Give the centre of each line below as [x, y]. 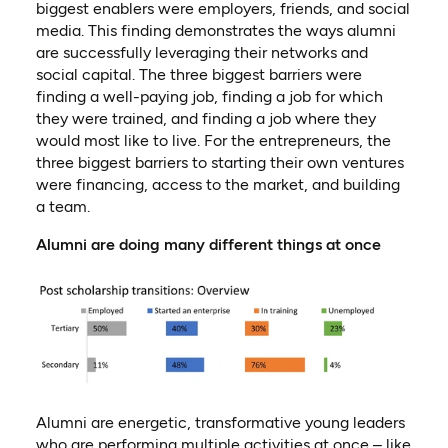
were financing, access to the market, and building [217, 184]
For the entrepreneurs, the [297, 140]
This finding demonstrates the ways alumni [239, 30]
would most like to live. [117, 140]
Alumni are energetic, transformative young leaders [220, 422]
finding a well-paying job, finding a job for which [209, 96]
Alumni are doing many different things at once [208, 244]
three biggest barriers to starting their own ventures [219, 162]
